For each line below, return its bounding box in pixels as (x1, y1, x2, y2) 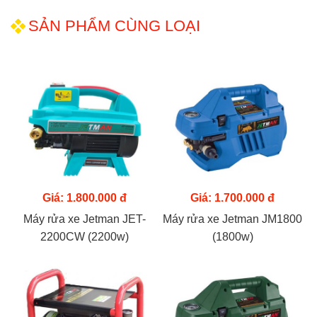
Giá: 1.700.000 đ (190, 192, 275, 204)
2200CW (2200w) (40, 231, 129, 243)
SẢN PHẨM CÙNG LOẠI (28, 17, 200, 35)
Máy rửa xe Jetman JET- (23, 213, 146, 225)
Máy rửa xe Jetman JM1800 (163, 213, 302, 225)
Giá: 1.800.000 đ (42, 192, 127, 204)
